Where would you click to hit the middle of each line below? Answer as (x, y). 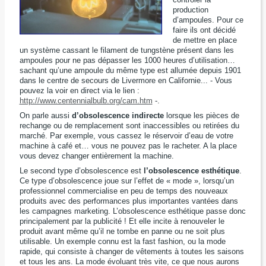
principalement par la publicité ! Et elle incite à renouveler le (122, 221)
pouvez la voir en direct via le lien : (79, 90)
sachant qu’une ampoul (59, 70)
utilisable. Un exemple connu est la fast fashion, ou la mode (122, 241)
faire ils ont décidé (205, 30)
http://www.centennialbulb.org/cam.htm (86, 100)
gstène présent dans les (192, 50)
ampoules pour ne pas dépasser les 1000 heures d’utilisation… (127, 60)
